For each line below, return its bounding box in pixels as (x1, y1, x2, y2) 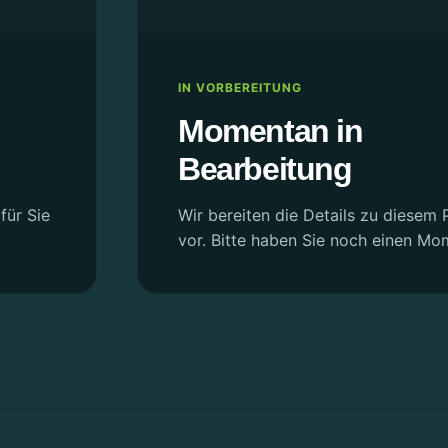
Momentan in (178, 113, 363, 149)
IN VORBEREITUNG (178, 80, 302, 95)
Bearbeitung (178, 151, 352, 187)
